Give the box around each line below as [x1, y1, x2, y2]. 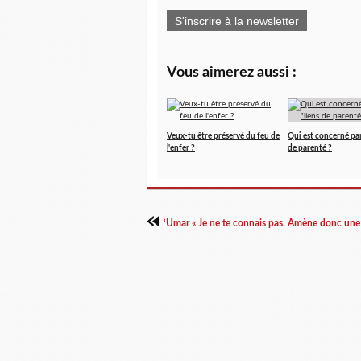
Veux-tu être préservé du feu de [167, 132, 280, 140]
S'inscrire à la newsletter [175, 15, 299, 27]
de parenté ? [288, 144, 332, 152]
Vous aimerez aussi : [167, 65, 297, 80]
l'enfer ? [167, 144, 195, 152]
